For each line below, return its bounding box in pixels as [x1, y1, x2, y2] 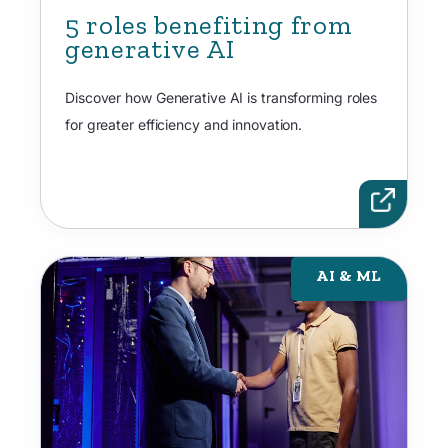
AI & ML [316, 265, 382, 285]
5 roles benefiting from [65, 9, 353, 42]
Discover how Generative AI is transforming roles [65, 88, 378, 106]
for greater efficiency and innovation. [65, 115, 303, 133]
